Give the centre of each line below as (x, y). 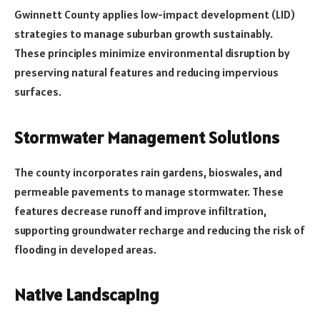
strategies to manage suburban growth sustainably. (144, 34)
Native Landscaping (87, 294)
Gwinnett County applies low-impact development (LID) (155, 15)
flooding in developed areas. (85, 249)
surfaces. (38, 92)
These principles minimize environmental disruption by (152, 53)
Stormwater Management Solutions (147, 137)
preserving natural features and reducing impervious (146, 72)
